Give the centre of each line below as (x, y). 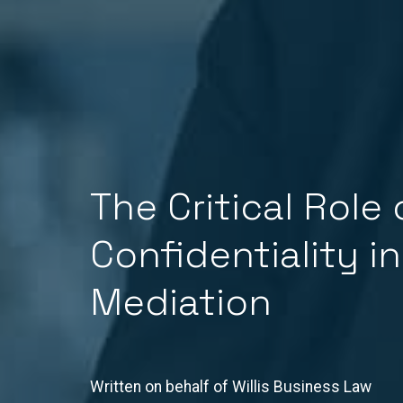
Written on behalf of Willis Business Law (230, 387)
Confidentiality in (245, 255)
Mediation (180, 302)
